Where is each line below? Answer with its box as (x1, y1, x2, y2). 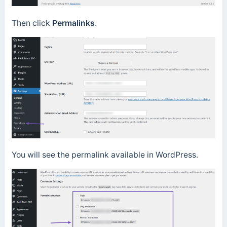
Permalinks (52, 18, 95, 28)
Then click (11, 18, 52, 28)
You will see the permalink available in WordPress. (11, 150, 200, 160)
